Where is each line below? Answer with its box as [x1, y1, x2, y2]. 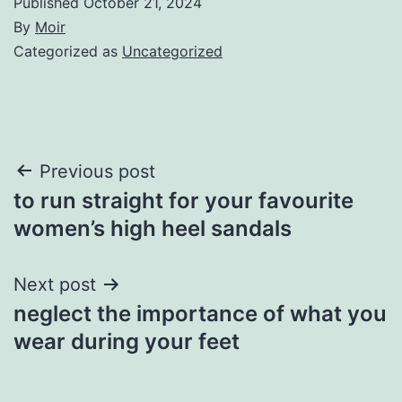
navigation [13, 197, 170, 237]
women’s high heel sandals [13, 214, 292, 241]
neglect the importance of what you [13, 300, 387, 327]
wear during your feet [13, 328, 240, 354]
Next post [13, 273, 96, 295]
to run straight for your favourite [13, 187, 354, 214]
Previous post [39, 160, 155, 182]
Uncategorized [122, 41, 223, 60]
